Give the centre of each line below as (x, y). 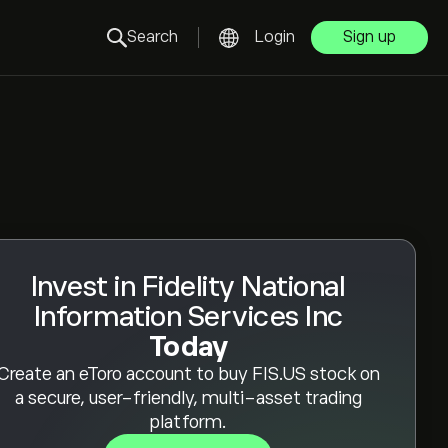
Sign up (369, 37)
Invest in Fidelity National (188, 286)
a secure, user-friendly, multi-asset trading (188, 398)
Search (152, 37)
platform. (188, 422)
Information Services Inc (188, 316)
